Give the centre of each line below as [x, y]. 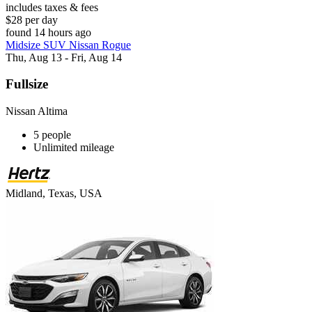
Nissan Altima [37, 111]
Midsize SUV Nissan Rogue [68, 45]
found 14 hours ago [48, 32]
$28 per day [32, 19]
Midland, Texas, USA [54, 194]
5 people [52, 135]
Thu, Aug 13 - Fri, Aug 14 [64, 57]
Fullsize [27, 84]
